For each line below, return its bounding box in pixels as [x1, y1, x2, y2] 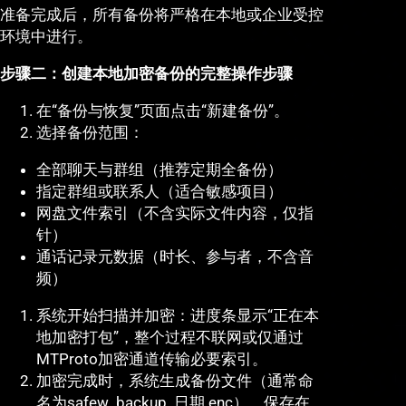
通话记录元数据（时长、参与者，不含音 [36, 247, 314, 266]
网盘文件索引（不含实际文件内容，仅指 [36, 204, 314, 223]
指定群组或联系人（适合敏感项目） [36, 182, 283, 201]
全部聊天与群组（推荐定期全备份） [36, 160, 283, 179]
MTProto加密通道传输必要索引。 [36, 350, 267, 369]
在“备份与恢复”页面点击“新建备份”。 [36, 101, 289, 121]
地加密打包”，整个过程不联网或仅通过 [36, 328, 304, 347]
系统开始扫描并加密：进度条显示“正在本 [36, 306, 319, 325]
